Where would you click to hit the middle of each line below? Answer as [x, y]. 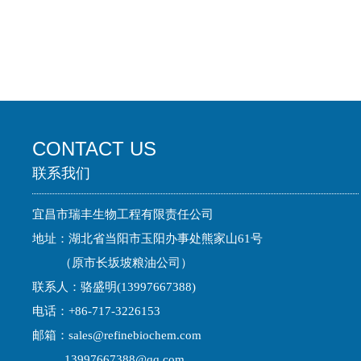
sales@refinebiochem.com [135, 335]
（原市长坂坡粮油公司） [113, 262]
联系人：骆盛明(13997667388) [114, 286]
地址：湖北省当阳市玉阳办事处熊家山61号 [148, 238]
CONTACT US [95, 148]
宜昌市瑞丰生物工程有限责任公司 [123, 214]
